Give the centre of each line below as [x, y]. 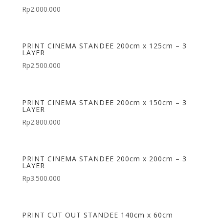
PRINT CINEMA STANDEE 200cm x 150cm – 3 [104, 102]
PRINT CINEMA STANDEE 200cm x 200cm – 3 [104, 158]
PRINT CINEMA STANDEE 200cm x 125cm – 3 [104, 46]
